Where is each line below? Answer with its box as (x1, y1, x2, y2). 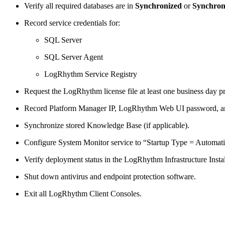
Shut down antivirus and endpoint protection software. (24, 172, 196, 181)
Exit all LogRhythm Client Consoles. (24, 189, 142, 198)
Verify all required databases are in (24, 2, 135, 11)
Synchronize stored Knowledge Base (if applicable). (24, 121, 189, 130)
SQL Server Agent (44, 53, 103, 62)
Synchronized (135, 2, 182, 11)
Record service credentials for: (24, 19, 120, 28)
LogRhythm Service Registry (44, 70, 137, 79)
